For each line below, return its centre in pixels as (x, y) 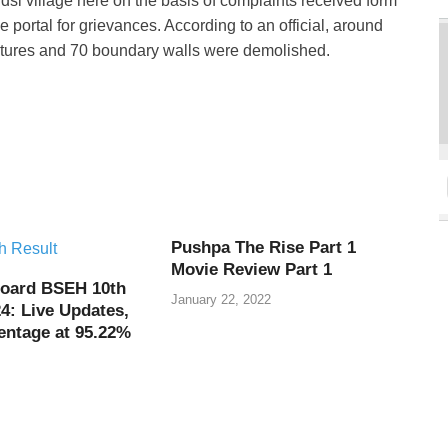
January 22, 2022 (221, 299)
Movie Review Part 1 (252, 270)
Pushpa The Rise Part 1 (264, 248)
